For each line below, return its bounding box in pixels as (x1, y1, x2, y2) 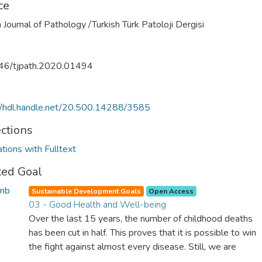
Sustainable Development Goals (31, 187, 141, 196)
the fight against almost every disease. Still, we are (29, 240, 236, 253)
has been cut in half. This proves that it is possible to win (29, 226, 256, 239)
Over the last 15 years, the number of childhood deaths (29, 212, 253, 225)
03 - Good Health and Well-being (29, 198, 166, 211)
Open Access (149, 187, 194, 196)
